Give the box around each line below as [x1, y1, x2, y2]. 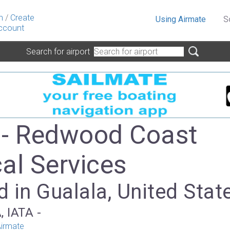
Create [10, 13, 34, 23]
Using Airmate [156, 14, 206, 24]
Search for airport [26, 46, 94, 56]
